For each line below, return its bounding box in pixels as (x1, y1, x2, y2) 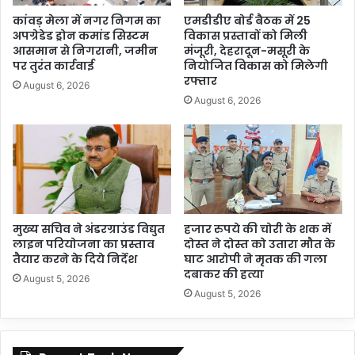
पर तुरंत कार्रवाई (13, 58, 94, 74)
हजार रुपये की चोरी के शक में (184, 221, 331, 238)
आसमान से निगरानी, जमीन (13, 43, 158, 59)
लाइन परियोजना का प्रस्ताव (13, 236, 155, 253)
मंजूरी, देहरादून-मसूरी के (184, 43, 310, 59)
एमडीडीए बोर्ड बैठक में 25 (184, 13, 311, 29)
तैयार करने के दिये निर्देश (13, 251, 137, 268)
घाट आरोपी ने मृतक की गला (184, 251, 327, 268)
